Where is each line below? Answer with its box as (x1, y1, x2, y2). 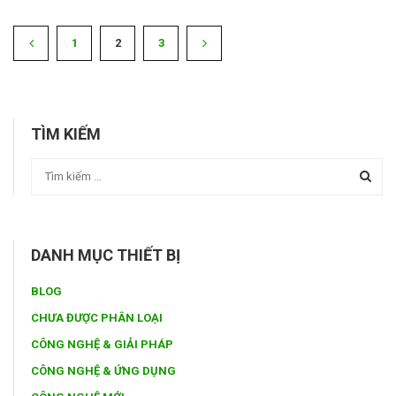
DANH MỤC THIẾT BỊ (31, 245, 180, 264)
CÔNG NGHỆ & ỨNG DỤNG (31, 363, 176, 377)
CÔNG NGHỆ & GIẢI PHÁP (31, 337, 173, 351)
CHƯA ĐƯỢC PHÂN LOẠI (31, 310, 163, 324)
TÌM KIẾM (31, 125, 101, 143)
